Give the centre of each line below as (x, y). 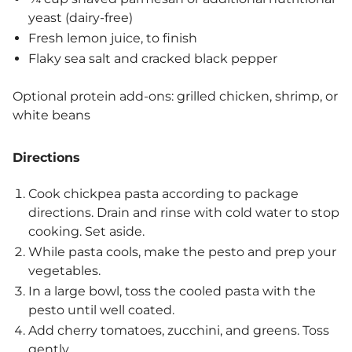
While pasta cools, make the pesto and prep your (182, 252)
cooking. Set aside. (86, 232)
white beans (51, 115)
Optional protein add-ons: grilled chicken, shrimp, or (175, 97)
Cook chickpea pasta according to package (163, 194)
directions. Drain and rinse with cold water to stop (184, 213)
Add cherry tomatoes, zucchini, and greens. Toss (179, 331)
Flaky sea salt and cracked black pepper (153, 59)
